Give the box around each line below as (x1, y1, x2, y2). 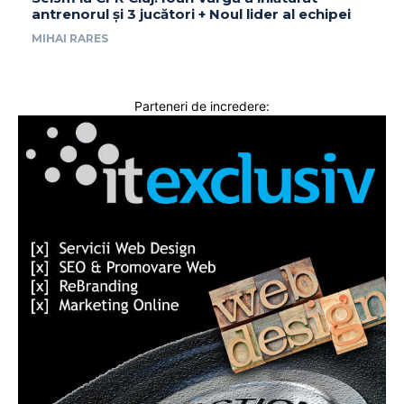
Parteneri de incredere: (134, 97, 270, 114)
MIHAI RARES (32, 31, 108, 45)
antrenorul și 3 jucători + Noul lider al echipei (32, 5, 351, 23)
